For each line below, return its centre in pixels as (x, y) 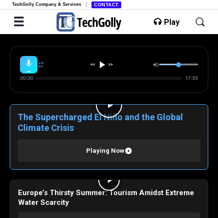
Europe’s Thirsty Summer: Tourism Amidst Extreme (106, 193)
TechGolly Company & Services (47, 4)
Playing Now (105, 151)
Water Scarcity (44, 202)
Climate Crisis (46, 128)
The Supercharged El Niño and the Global (100, 117)
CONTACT (106, 5)
